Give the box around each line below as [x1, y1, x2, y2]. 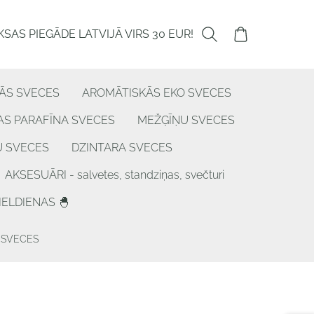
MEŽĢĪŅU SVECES [137, 114, 235, 128]
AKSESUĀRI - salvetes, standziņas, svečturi [4, 168, 224, 182]
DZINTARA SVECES [71, 141, 172, 155]
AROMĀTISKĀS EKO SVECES [81, 86, 231, 100]
